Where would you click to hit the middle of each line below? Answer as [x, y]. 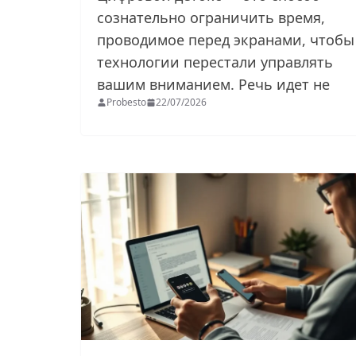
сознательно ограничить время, [211, 18]
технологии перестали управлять [215, 62]
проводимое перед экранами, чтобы [226, 40]
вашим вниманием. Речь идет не [215, 85]
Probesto [126, 103]
